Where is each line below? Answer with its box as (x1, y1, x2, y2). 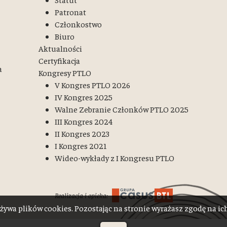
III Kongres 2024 (55, 116, 112, 126)
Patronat (55, 7, 86, 17)
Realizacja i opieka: (54, 190, 108, 200)
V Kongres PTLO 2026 (55, 80, 130, 90)
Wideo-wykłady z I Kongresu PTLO (55, 153, 174, 163)
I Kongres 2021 (55, 140, 106, 150)
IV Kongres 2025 (55, 92, 112, 102)
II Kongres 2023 (55, 128, 109, 138)
